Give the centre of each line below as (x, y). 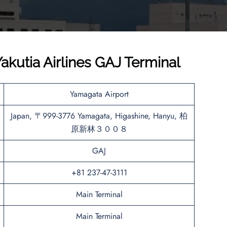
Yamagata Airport (99, 94)
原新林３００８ (99, 129)
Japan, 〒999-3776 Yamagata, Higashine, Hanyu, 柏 (99, 116)
